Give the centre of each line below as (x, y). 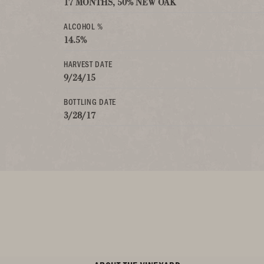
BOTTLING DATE (90, 102)
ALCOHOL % (84, 26)
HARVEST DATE (88, 64)
